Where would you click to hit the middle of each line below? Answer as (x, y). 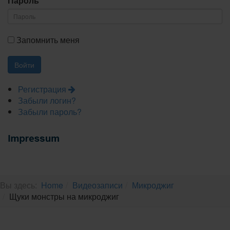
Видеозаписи (98, 185)
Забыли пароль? (50, 111)
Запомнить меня (47, 40)
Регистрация (43, 89)
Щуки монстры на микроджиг (64, 196)
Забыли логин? (47, 100)
